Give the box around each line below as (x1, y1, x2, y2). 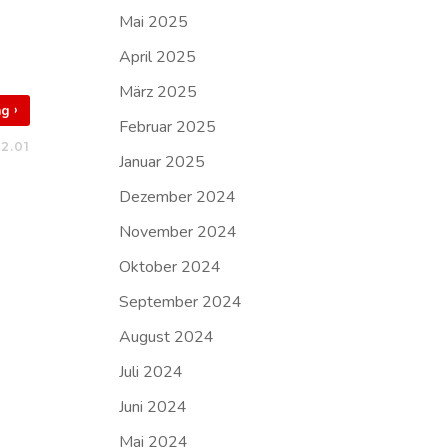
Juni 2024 (119, 396, 188, 418)
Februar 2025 (119, 116, 217, 138)
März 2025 (119, 81, 198, 103)
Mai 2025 (119, 11, 189, 33)
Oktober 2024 (119, 256, 222, 278)
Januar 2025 (119, 151, 206, 173)
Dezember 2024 (119, 186, 237, 208)
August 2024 (119, 326, 215, 348)
